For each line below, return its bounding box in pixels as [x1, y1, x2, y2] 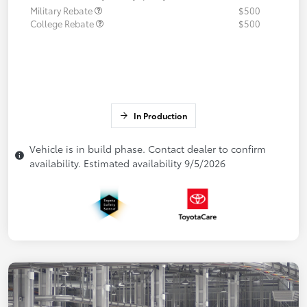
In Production [134, 109, 187, 121]
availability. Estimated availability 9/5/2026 [29, 156, 225, 170]
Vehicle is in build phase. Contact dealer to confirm [29, 141, 266, 156]
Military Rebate [30, 3, 95, 16]
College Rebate [30, 16, 96, 29]
